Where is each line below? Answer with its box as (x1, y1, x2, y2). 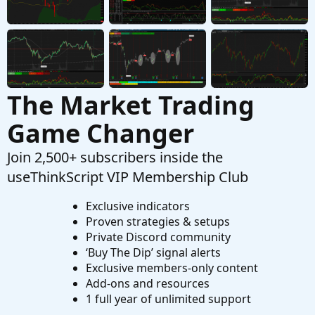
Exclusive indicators (85, 198, 190, 214)
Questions (42, 7, 91, 22)
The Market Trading (7, 88, 255, 123)
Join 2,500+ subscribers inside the (7, 148, 223, 167)
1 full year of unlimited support (85, 291, 251, 307)
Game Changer (7, 116, 194, 151)
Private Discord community (85, 229, 231, 245)
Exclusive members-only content (85, 260, 258, 276)
